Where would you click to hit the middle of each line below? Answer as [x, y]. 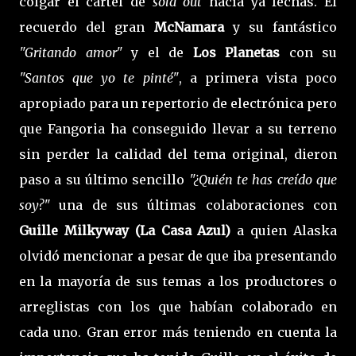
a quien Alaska [287, 230]
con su [308, 52]
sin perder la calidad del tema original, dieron [178, 154]
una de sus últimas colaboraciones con [198, 205]
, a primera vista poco [257, 77]
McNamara [184, 27]
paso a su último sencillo [104, 179]
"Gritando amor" [71, 52]
